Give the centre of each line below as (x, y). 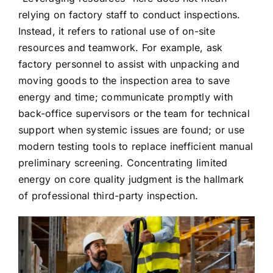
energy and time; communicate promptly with (126, 97)
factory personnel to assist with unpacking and (129, 64)
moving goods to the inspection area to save (124, 81)
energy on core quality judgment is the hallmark (131, 179)
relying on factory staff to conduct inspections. (129, 15)
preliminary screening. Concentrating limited (123, 163)
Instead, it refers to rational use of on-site (117, 31)
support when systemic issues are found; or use (132, 130)
